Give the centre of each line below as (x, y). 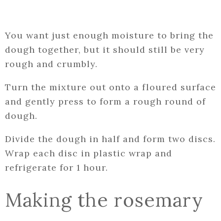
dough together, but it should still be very (105, 50)
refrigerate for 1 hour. (56, 168)
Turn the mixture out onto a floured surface (110, 87)
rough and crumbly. (51, 64)
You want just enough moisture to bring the (109, 36)
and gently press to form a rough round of (105, 102)
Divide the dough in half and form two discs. (110, 139)
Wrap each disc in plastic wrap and (89, 153)
